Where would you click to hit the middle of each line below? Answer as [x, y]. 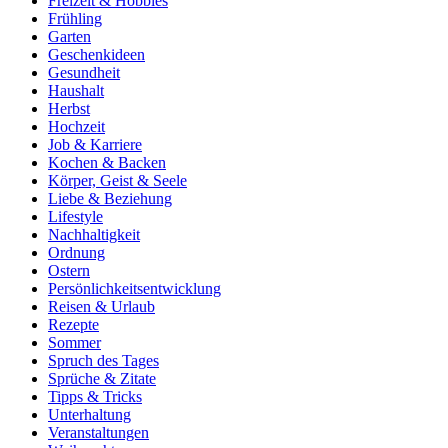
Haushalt [76, 91]
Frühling [75, 19]
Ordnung [76, 253]
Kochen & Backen [107, 163]
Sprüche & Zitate [102, 379]
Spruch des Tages [103, 361]
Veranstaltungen [98, 433]
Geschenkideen [96, 55]
